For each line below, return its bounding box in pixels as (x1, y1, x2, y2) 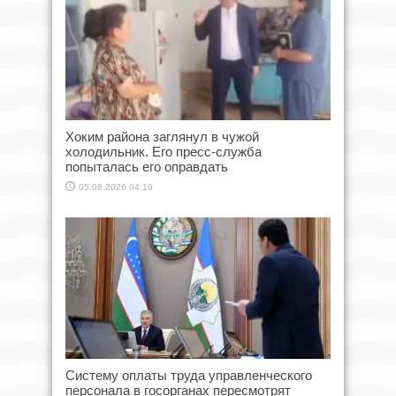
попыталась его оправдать (65, 158, 228, 174)
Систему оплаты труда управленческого (65, 367, 312, 383)
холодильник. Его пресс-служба (65, 143, 262, 159)
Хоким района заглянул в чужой (65, 128, 259, 144)
